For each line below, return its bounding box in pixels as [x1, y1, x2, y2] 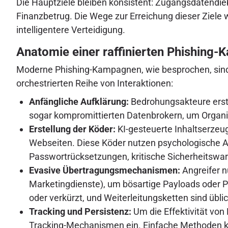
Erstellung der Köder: [29, 124, 116, 135]
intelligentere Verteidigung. [16, 24, 125, 35]
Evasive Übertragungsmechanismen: [29, 165, 180, 176]
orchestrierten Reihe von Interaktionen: [16, 77, 173, 89]
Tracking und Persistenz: [29, 206, 131, 217]
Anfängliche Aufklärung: [29, 96, 129, 107]
